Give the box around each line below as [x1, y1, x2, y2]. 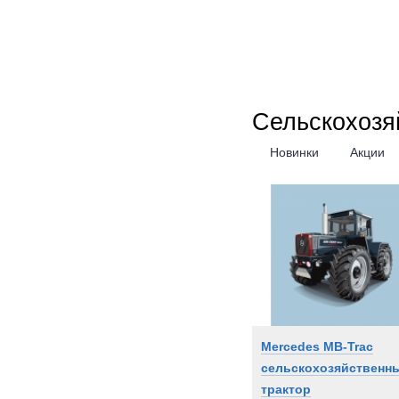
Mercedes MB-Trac [261, 339, 373, 354]
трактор [261, 382, 311, 396]
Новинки [270, 145, 319, 159]
